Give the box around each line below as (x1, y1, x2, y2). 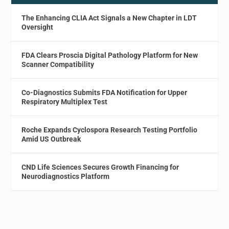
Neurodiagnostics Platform (21, 172, 110, 180)
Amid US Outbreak (21, 134, 81, 143)
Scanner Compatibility (21, 60, 95, 68)
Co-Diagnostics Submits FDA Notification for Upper (21, 88, 188, 97)
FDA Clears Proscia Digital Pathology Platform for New (21, 51, 198, 59)
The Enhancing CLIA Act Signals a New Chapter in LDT (21, 13, 197, 22)
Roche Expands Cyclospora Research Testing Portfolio (21, 125, 198, 134)
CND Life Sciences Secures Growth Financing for (21, 163, 179, 171)
